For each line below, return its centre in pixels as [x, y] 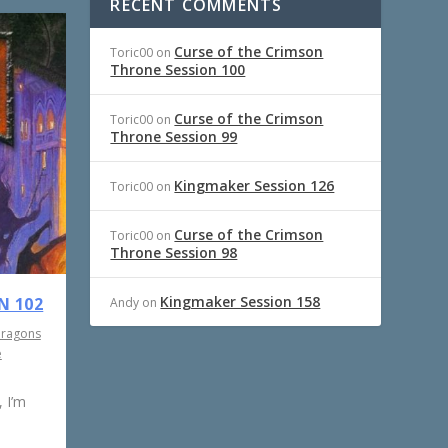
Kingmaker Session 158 [240, 301]
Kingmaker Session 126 [254, 185]
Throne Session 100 [178, 69]
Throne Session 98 [174, 252]
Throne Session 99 [174, 136]
